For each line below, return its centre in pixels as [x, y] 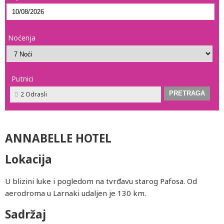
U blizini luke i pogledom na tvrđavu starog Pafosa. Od [101, 181]
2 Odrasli [34, 94]
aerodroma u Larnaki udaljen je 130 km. [75, 193]
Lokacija [28, 159]
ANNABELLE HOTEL [58, 138]
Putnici [22, 79]
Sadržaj [25, 214]
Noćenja [22, 38]
